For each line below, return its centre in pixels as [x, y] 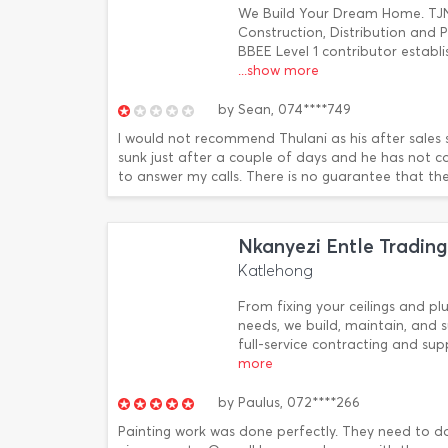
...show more [278, 70]
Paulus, [260, 402]
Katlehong [275, 270]
